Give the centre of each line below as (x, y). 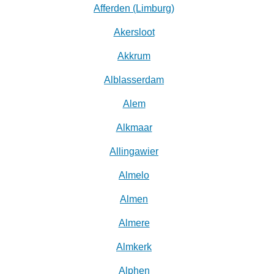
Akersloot (134, 32)
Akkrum (134, 56)
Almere (134, 223)
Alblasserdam (134, 80)
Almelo (134, 176)
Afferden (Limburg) (134, 9)
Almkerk (134, 247)
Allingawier (134, 152)
